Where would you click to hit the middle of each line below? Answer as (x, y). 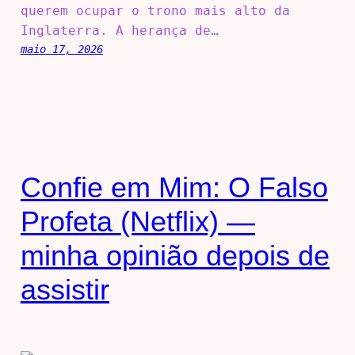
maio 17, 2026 (61, 50)
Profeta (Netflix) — (137, 222)
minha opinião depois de (175, 256)
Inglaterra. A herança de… (119, 31)
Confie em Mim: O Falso (174, 188)
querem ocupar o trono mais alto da (155, 11)
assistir (65, 290)
